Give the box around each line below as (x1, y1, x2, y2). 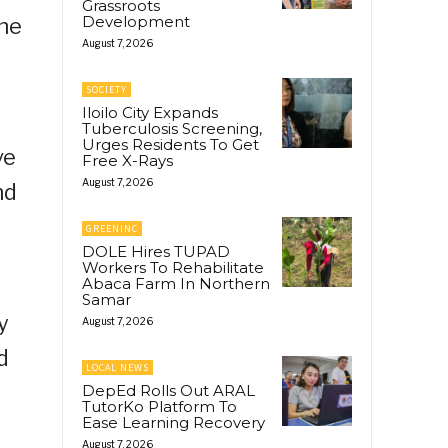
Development (82, 11, 190, 31)
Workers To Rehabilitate (82, 257, 264, 277)
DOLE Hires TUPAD (82, 241, 230, 261)
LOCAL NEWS (86, 360, 149, 374)
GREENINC (86, 221, 138, 235)
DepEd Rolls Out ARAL (82, 380, 255, 400)
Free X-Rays (82, 150, 173, 170)
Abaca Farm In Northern (82, 273, 270, 293)
